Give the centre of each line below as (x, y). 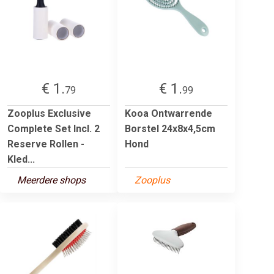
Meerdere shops (51, 180)
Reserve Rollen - (46, 144)
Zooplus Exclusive (49, 113)
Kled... (21, 159)
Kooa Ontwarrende (168, 113)
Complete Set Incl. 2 (54, 128)
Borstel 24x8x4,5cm (170, 128)
